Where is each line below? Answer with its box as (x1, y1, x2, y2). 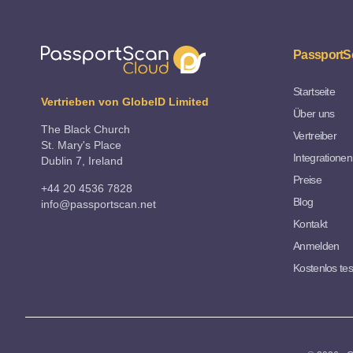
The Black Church (41, 123, 130, 136)
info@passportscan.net (41, 198, 156, 211)
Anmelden (293, 240, 340, 252)
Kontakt (293, 217, 328, 230)
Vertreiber (293, 129, 336, 142)
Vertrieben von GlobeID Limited (41, 95, 209, 109)
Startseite (293, 85, 335, 98)
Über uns (293, 107, 335, 120)
